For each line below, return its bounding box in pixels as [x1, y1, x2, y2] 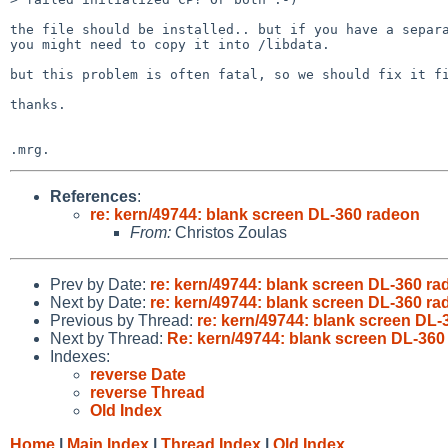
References [50, 187, 137, 205]
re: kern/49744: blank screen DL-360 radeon [90, 205, 420, 223]
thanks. [10, 96, 66, 112]
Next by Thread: [50, 329, 167, 347]
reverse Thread [90, 383, 205, 401]
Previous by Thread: [50, 311, 197, 329]
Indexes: [50, 347, 110, 365]
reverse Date [90, 365, 186, 383]
